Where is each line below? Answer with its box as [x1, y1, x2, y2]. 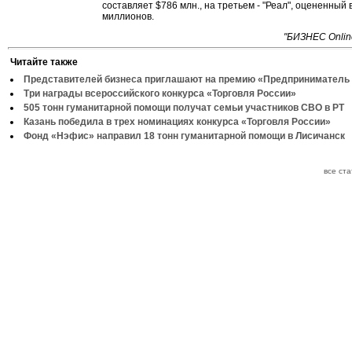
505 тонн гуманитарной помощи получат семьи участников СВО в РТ [24, 102, 344, 113]
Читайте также [10, 57, 78, 68]
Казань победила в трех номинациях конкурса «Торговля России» [24, 116, 331, 127]
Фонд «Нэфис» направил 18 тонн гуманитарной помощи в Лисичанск [24, 130, 345, 141]
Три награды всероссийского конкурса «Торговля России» [24, 88, 296, 99]
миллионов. [102, 11, 154, 22]
